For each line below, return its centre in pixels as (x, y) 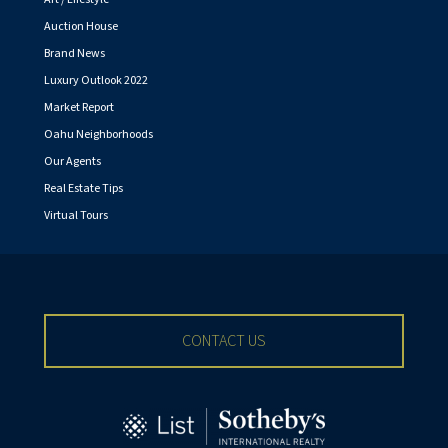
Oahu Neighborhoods (98, 135)
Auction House (81, 27)
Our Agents (72, 162)
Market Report (79, 108)
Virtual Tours (76, 216)
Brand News (74, 54)
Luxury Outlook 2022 (96, 81)
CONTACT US (224, 341)
